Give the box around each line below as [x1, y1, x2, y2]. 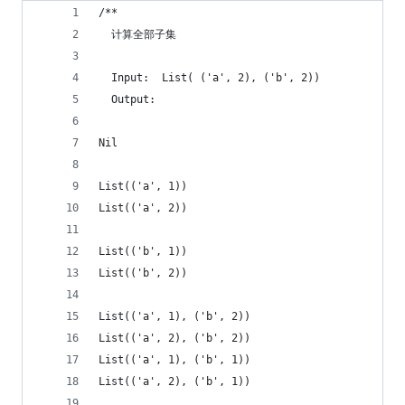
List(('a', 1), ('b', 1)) [99, 353, 263, 366]
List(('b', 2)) [99, 267, 193, 279]
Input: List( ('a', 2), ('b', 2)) [99, 71, 320, 84]
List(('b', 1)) [99, 245, 200, 258]
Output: [99, 93, 162, 106]
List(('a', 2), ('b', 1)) [99, 375, 250, 388]
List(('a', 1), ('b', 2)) [99, 310, 263, 323]
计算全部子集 [99, 28, 176, 41]
